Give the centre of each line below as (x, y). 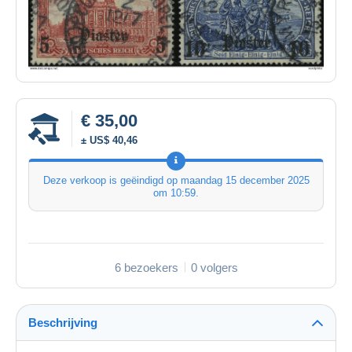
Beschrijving (63, 322)
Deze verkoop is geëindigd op (112, 180)
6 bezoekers (146, 267)
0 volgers (214, 267)
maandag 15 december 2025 (245, 180)
